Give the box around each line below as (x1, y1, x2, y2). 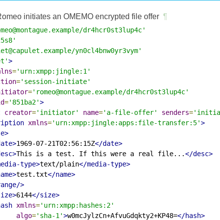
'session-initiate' (20, 77, 91, 85)
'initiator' (36, 108, 79, 116)
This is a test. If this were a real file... (16, 149, 185, 158)
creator (4, 108, 32, 116)
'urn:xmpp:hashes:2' (40, 201, 114, 209)
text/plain (40, 160, 79, 168)
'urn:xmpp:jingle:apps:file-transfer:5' (52, 118, 201, 127)
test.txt (16, 170, 48, 178)
